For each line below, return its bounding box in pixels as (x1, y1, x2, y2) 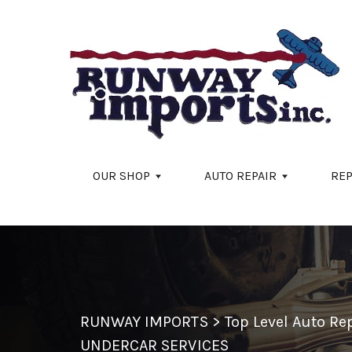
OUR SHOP (93, 168, 150, 183)
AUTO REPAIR (204, 168, 277, 183)
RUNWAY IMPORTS (80, 312, 208, 331)
